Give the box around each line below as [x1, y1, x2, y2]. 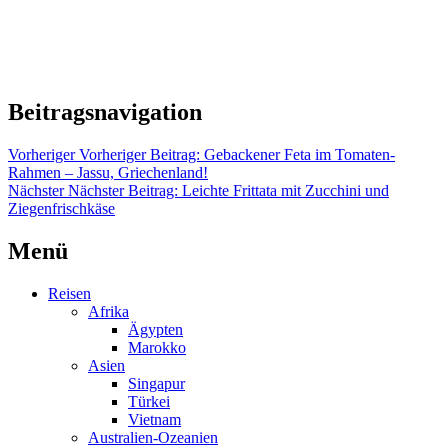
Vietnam [128, 410, 181, 428]
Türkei [128, 392, 170, 410]
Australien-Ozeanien [88, 428, 218, 446]
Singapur [128, 374, 185, 392]
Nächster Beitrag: [68, 181, 178, 199]
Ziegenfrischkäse [8, 199, 115, 217]
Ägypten [128, 320, 183, 338]
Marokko [128, 338, 186, 356]
